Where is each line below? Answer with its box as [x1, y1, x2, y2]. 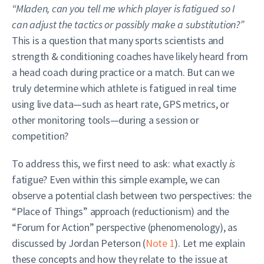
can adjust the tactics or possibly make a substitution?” [12, 18, 244, 31]
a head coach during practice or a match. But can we [12, 65, 235, 79]
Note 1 [145, 236, 175, 250]
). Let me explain [174, 236, 245, 250]
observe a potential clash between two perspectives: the [12, 189, 252, 202]
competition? [12, 129, 69, 143]
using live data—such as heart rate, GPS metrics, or [12, 97, 229, 111]
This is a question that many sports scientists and [12, 34, 225, 47]
